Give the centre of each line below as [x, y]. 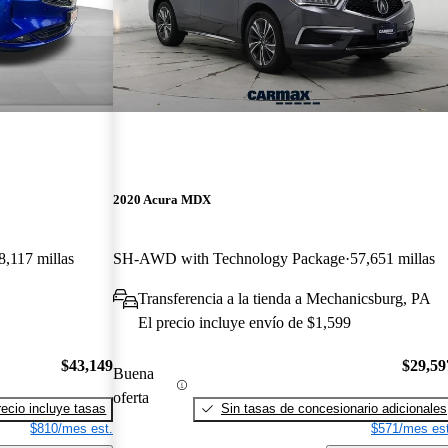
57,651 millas [393, 259]
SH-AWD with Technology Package [229, 259]
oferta [131, 397]
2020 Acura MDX [162, 200]
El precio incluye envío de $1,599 [245, 323]
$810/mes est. [72, 428]
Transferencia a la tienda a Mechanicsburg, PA [285, 299]
